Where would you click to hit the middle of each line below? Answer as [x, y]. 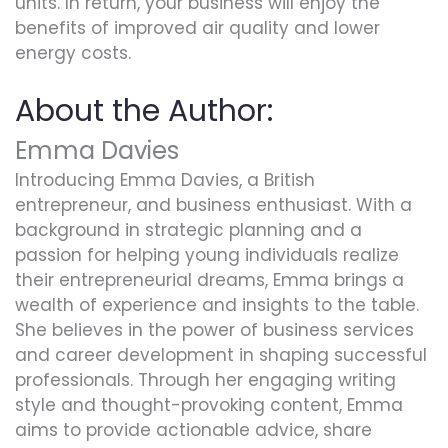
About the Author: [144, 110]
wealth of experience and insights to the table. [217, 305]
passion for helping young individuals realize [207, 255]
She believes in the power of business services [214, 330]
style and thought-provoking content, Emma [209, 405]
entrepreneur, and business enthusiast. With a [213, 205]
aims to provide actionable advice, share [193, 430]
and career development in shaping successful [221, 355]
